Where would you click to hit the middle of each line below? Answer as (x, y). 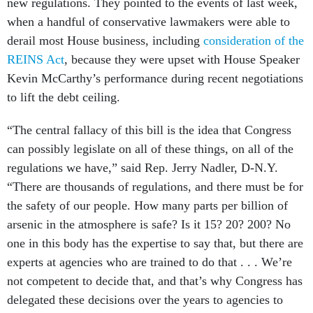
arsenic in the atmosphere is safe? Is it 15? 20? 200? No (149, 225)
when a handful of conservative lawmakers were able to (148, 22)
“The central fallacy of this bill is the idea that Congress (149, 130)
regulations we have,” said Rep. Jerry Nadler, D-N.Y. (143, 168)
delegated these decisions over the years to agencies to (145, 300)
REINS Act (36, 60)
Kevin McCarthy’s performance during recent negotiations (155, 79)
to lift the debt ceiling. (64, 97)
